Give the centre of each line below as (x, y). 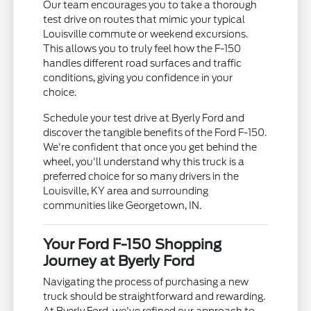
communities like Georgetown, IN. (123, 206)
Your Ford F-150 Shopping (133, 245)
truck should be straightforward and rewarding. (154, 297)
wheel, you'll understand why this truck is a (144, 162)
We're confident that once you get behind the (150, 148)
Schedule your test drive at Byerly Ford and (144, 118)
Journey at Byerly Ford (119, 261)
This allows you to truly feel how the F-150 (142, 49)
